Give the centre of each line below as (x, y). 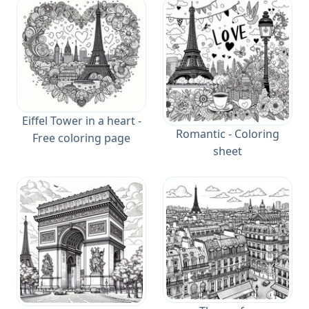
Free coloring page (81, 138)
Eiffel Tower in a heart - (81, 121)
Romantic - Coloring (228, 133)
